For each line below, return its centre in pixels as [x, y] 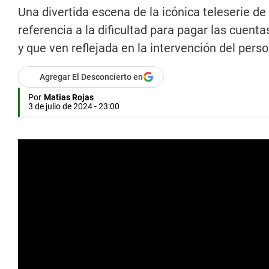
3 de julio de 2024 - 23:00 [74, 107]
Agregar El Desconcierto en [91, 77]
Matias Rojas [69, 98]
